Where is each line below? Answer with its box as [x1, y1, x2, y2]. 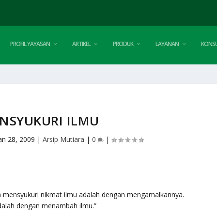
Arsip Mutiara [43, 135, 85, 144]
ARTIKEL [72, 40, 91, 48]
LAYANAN [155, 40, 179, 48]
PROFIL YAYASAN [10, 40, 50, 48]
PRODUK [113, 40, 134, 48]
